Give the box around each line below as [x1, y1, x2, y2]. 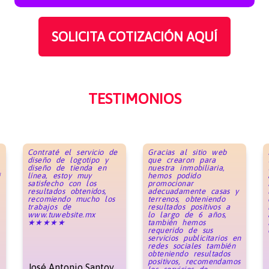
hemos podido [147, 171, 201, 180]
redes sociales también [147, 241, 236, 250]
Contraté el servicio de [27, 147, 118, 157]
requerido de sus [147, 225, 213, 235]
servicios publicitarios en [147, 233, 241, 243]
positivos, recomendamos [147, 256, 241, 266]
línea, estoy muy [27, 171, 92, 180]
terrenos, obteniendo [147, 194, 226, 204]
